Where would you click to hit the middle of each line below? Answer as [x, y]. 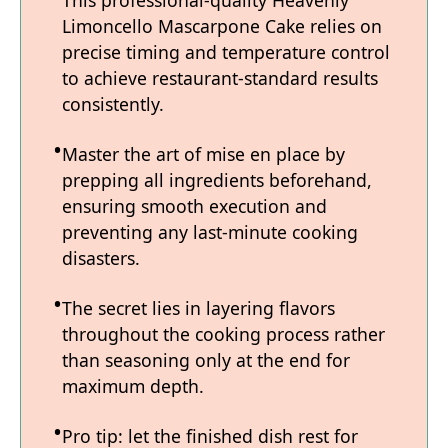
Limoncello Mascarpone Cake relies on [222, 26]
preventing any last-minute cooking [210, 232]
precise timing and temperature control [226, 52]
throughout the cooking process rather [223, 334]
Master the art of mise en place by [203, 154]
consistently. [113, 104]
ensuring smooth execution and [194, 206]
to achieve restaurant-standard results [220, 78]
